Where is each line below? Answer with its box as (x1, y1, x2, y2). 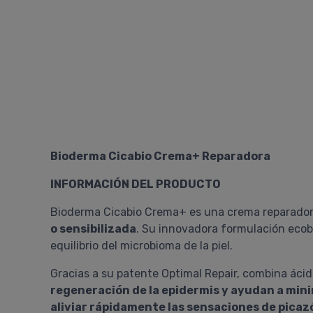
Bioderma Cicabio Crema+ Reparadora (50, 150, 270, 163)
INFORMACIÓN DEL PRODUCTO (50, 177, 221, 191)
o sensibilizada (50, 222, 136, 235)
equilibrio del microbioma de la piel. (50, 239, 233, 252)
